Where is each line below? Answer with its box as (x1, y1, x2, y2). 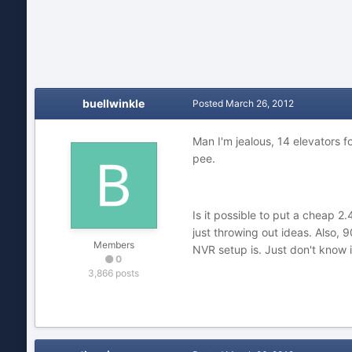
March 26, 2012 (225, 97, 294, 109)
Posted (192, 97, 225, 109)
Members (93, 239, 134, 251)
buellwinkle (82, 97, 145, 110)
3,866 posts (88, 267, 140, 279)
